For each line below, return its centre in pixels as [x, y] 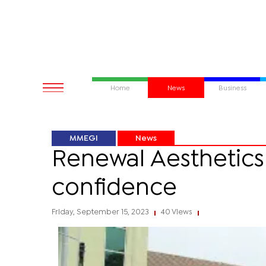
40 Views [177, 212]
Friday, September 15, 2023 [101, 212]
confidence [114, 189]
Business [232, 88]
